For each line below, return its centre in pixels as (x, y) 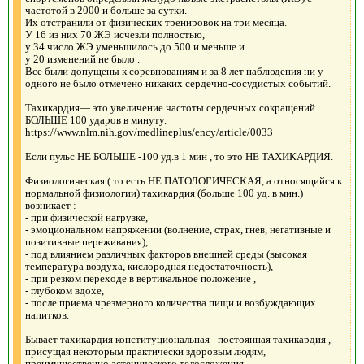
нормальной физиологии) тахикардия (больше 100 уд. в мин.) (164, 193)
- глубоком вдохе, (65, 290)
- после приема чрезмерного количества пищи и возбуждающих (171, 302)
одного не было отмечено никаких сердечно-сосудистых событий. (178, 83)
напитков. (47, 314)
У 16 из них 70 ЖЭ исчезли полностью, (115, 34)
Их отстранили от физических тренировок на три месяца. (156, 22)
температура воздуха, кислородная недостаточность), (149, 266)
